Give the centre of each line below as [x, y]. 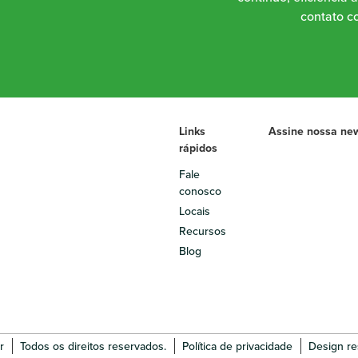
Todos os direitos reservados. [93, 346]
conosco [200, 191]
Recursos [203, 231]
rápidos [198, 148]
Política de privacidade [237, 346]
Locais [195, 211]
